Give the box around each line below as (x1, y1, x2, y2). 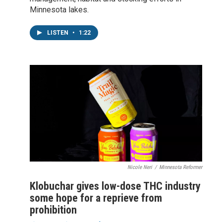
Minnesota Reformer (159, 164, 202, 171)
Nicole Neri (127, 164, 152, 171)
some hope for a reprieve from (30, 192, 162, 205)
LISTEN (47, 29, 70, 36)
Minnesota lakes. (30, 4, 89, 14)
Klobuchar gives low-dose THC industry (30, 180, 201, 193)
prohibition (30, 204, 77, 217)
